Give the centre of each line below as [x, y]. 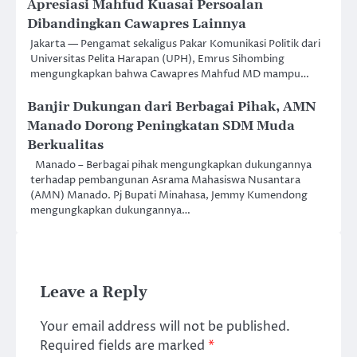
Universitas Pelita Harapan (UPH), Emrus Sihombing [157, 59]
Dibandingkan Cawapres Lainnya [137, 24]
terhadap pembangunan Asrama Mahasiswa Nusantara [165, 180]
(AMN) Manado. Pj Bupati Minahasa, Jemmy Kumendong [169, 195]
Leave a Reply [94, 292]
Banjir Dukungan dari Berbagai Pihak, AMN [171, 106]
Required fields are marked [124, 345]
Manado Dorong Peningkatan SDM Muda [161, 126]
